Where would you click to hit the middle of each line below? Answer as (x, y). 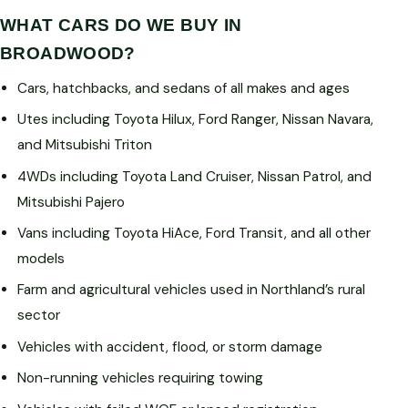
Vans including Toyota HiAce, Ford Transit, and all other (194, 233)
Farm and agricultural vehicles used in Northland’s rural (192, 290)
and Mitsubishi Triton (85, 145)
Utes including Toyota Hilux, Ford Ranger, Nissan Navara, (196, 120)
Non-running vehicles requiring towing (141, 378)
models (41, 258)
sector (39, 316)
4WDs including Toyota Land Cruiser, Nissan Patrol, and (195, 176)
